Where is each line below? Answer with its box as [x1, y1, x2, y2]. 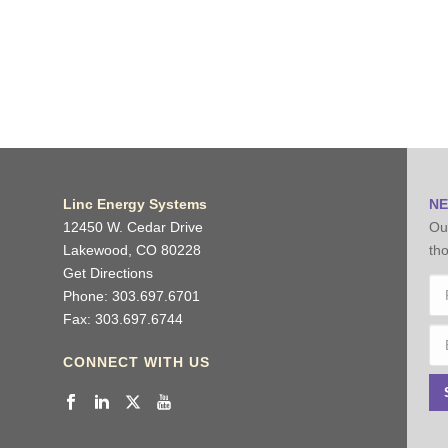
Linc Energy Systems [62, 196, 207, 212]
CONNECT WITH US [62, 354, 210, 370]
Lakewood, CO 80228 [62, 242, 201, 258]
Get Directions [62, 265, 153, 281]
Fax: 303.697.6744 [62, 311, 183, 327]
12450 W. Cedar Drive [62, 219, 203, 235]
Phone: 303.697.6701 [62, 288, 200, 304]
